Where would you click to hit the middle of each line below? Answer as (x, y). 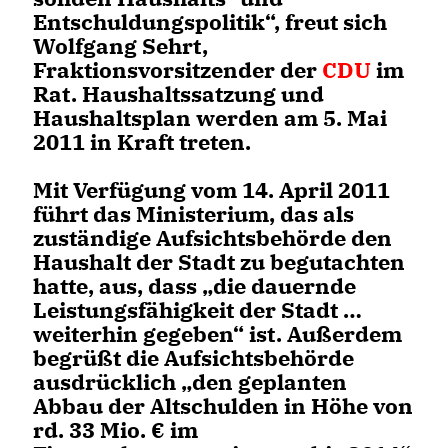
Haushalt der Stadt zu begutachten (219, 261)
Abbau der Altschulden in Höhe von (223, 405)
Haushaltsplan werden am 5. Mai (210, 117)
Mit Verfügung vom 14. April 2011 (211, 189)
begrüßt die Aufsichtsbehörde (193, 357)
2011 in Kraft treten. (142, 141)
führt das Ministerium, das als (193, 213)
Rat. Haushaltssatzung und (178, 93)
